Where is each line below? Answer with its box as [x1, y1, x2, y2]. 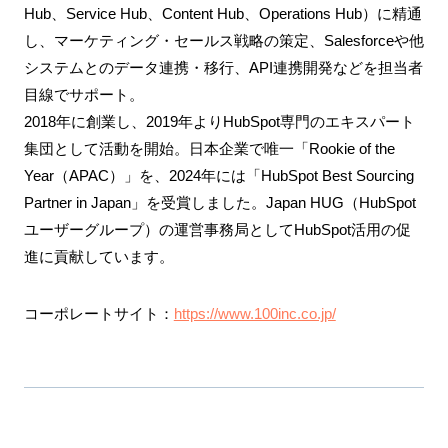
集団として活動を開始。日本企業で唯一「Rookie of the [23, 139, 395, 157]
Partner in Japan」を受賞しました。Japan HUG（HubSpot [23, 193, 416, 211]
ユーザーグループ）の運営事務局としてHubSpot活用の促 [23, 220, 411, 238]
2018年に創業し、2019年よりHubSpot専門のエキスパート [23, 112, 415, 130]
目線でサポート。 [23, 85, 144, 103]
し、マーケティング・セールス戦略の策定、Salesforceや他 [23, 31, 424, 49]
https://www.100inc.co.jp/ [173, 304, 336, 322]
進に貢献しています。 [23, 247, 174, 265]
